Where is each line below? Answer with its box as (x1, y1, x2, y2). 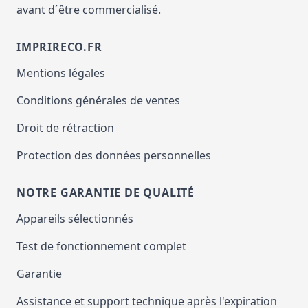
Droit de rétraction (16, 120, 114, 135)
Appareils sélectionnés (16, 210, 133, 226)
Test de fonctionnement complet (16, 238, 186, 254)
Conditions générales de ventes (16, 92, 180, 108)
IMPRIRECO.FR (16, 38, 102, 54)
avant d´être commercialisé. (16, 1, 161, 17)
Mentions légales (16, 65, 105, 80)
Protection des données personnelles (16, 147, 211, 163)
